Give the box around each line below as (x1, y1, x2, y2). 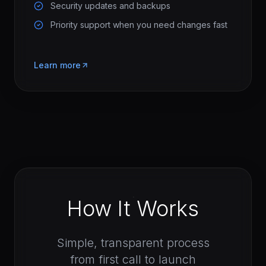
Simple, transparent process (56, 236, 210, 250)
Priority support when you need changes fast (50, 20, 227, 30)
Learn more (34, 60, 81, 70)
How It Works (67, 195, 199, 221)
